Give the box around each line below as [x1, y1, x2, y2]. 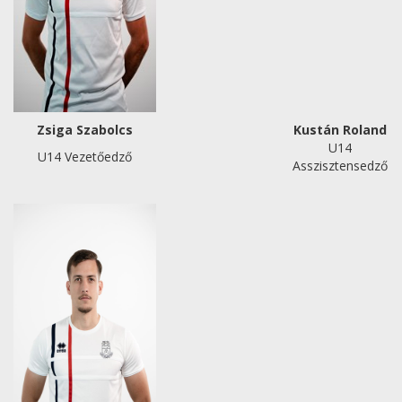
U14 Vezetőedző [38, 148, 132, 165]
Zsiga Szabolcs [37, 121, 133, 138]
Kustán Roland [293, 121, 387, 138]
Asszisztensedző [292, 157, 388, 174]
